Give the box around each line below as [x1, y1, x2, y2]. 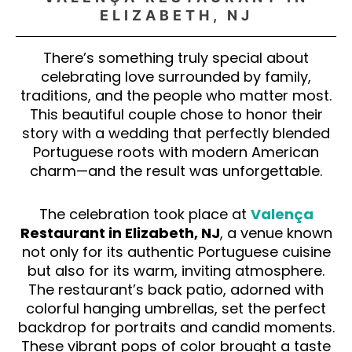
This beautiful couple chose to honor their [29, 104, 323, 124]
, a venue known [219, 223, 332, 244]
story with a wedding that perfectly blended [22, 123, 330, 143]
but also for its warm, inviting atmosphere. [27, 261, 324, 281]
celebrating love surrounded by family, [41, 66, 311, 86]
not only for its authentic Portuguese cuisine [21, 242, 331, 262]
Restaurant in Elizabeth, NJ [20, 223, 220, 244]
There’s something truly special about [43, 47, 309, 68]
